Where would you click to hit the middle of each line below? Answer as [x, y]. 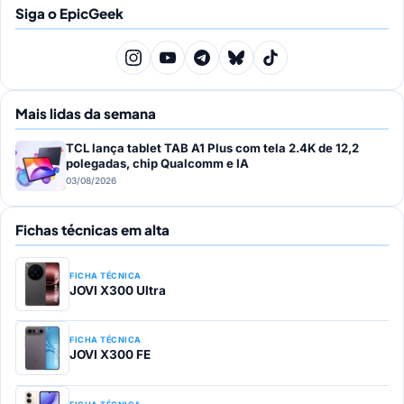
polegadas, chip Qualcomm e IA [157, 163]
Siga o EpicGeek [69, 13]
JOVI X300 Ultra [118, 290]
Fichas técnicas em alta [92, 229]
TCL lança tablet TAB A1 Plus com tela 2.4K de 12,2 [212, 147]
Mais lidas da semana [86, 113]
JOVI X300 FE [110, 355]
